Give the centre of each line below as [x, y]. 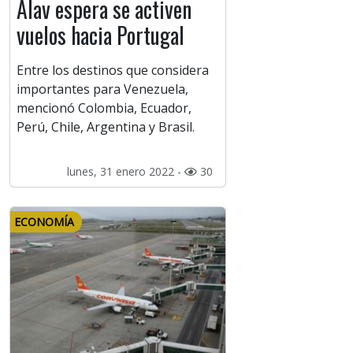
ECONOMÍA [44, 222]
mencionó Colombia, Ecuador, [104, 108]
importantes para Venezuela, [102, 89]
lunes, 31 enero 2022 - [125, 172]
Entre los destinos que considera [113, 71]
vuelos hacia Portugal [100, 35]
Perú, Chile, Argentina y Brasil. [106, 127]
